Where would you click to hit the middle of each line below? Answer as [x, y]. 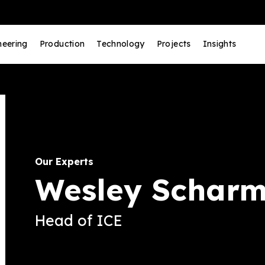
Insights [219, 43]
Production [62, 43]
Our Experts [64, 161]
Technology [121, 43]
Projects [174, 43]
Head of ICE [79, 220]
